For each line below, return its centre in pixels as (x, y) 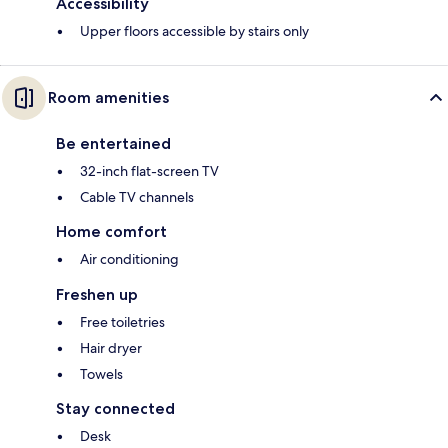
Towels (101, 374)
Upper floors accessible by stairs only (194, 31)
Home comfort (111, 232)
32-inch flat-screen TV (149, 171)
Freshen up (97, 295)
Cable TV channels (137, 197)
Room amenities (108, 98)
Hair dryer (111, 348)
